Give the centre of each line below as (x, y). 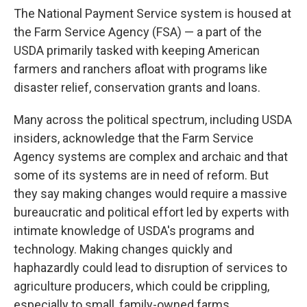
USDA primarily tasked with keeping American (137, 50)
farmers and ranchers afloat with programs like (140, 69)
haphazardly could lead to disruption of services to (150, 268)
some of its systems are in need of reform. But (141, 175)
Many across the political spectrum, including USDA (153, 120)
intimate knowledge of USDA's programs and (134, 231)
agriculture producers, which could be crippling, (142, 286)
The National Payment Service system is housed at (152, 13)
